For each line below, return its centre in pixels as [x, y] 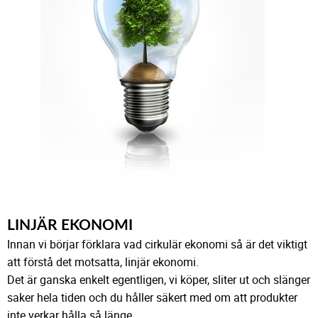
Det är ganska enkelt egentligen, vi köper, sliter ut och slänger [159, 279]
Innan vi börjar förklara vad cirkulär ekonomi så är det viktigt [157, 244]
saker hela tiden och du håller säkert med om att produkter [152, 297]
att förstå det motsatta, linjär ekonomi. [103, 262]
